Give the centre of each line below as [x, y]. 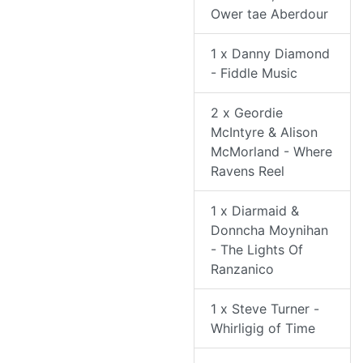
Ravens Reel [248, 171]
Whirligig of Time [263, 329]
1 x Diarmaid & [255, 211]
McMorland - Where [271, 152]
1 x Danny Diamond [270, 54]
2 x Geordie [247, 113]
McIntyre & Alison [264, 132]
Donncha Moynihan [269, 231]
